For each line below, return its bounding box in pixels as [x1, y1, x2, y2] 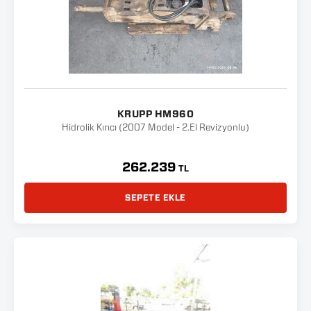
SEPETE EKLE [125, 194, 186, 202]
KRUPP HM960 [117, 110, 194, 119]
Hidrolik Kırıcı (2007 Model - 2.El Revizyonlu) [62, 124, 249, 133]
